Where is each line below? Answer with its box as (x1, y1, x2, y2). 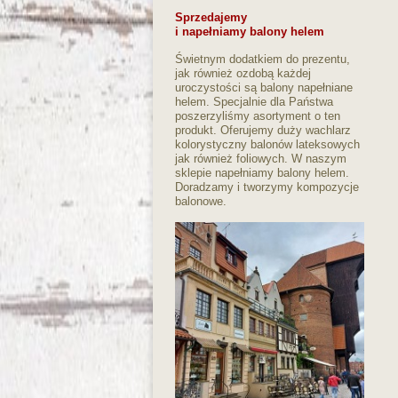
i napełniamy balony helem (175, 24, 324, 38)
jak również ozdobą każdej (175, 66, 311, 80)
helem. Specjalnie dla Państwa (175, 94, 333, 108)
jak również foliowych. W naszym (175, 151, 346, 165)
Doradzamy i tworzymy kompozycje (175, 179, 359, 194)
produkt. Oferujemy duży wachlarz (175, 123, 351, 137)
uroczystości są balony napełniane (175, 80, 353, 94)
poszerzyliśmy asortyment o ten (175, 108, 340, 123)
